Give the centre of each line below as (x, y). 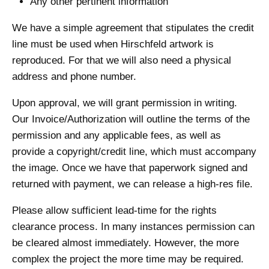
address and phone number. (74, 77)
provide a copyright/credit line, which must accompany (134, 152)
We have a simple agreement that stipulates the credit (133, 28)
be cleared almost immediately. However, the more (125, 243)
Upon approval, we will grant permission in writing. (125, 103)
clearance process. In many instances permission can (133, 227)
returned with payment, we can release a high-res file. (132, 184)
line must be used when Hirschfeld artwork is (113, 44)
